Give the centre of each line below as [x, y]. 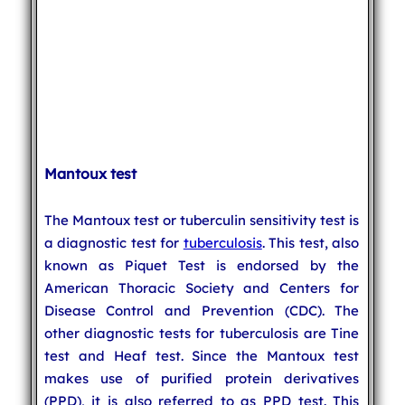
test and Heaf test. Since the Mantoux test [202, 355]
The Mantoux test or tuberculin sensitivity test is [202, 220]
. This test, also [311, 242]
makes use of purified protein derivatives [202, 378]
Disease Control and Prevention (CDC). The [202, 310]
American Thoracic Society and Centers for [202, 287]
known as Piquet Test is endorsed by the [202, 265]
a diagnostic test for [113, 242]
